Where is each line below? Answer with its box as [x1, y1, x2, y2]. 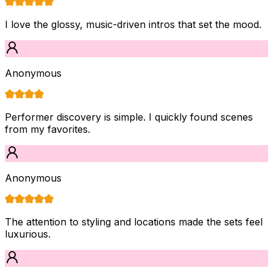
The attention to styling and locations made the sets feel [5, 215, 263, 228]
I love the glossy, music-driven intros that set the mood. [5, 18, 261, 30]
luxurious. [5, 227, 51, 240]
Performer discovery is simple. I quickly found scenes [5, 110, 253, 123]
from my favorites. [5, 122, 90, 135]
